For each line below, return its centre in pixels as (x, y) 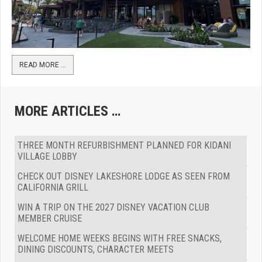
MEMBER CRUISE (50, 219)
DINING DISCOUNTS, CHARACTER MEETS (96, 250)
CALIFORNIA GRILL (53, 188)
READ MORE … (43, 65)
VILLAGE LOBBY (47, 157)
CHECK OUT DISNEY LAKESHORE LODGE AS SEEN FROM (124, 177)
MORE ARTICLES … (68, 111)
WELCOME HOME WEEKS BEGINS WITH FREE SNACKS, (120, 239)
